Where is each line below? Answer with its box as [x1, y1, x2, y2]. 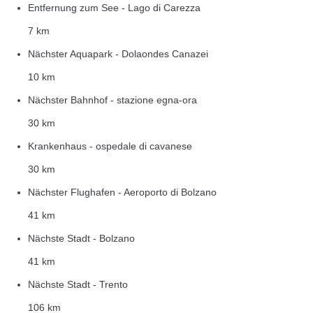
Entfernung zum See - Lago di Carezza [28, 2, 201, 14]
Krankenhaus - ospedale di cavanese [28, 140, 192, 152]
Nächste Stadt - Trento [28, 279, 128, 291]
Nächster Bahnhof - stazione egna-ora [28, 94, 197, 106]
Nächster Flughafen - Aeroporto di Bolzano [28, 187, 217, 198]
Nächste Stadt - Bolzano [28, 233, 135, 245]
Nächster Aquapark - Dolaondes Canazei [28, 48, 208, 60]
